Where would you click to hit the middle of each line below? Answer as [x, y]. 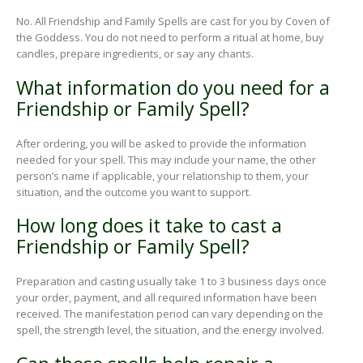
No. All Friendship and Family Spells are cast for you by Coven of [173, 21]
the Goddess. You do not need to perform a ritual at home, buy [170, 38]
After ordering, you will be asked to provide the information [161, 143]
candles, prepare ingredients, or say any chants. [135, 54]
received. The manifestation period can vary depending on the [170, 314]
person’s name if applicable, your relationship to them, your [162, 175]
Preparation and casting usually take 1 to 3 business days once [171, 282]
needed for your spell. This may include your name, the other [166, 159]
